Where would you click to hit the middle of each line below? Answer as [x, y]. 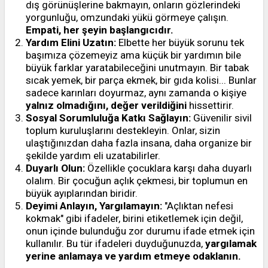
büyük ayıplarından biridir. [82, 193]
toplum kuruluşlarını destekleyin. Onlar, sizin [123, 130]
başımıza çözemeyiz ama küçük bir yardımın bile [133, 55]
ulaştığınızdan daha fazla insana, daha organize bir [139, 143]
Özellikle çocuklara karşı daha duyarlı [168, 168]
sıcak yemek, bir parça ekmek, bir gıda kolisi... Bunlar [141, 80]
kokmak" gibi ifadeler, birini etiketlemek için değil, [134, 218]
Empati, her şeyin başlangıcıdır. [100, 30]
